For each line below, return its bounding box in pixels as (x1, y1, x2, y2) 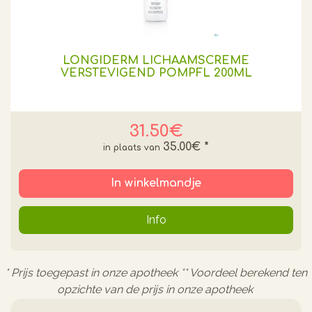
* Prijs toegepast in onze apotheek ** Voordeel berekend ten (5, 265, 307, 279)
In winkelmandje (111, 176, 201, 189)
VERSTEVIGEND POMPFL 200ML (60, 66, 252, 79)
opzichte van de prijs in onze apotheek (56, 282, 256, 296)
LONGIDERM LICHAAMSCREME (63, 54, 249, 67)
